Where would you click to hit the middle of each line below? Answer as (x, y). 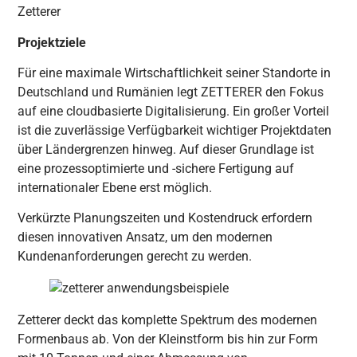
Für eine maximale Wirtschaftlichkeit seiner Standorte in (175, 73)
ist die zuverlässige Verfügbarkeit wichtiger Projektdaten (175, 130)
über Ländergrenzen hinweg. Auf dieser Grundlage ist (166, 149)
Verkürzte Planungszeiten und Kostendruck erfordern (165, 218)
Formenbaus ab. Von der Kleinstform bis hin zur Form (168, 339)
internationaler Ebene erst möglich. (115, 187)
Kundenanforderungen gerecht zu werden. (135, 257)
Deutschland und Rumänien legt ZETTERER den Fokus (171, 92)
